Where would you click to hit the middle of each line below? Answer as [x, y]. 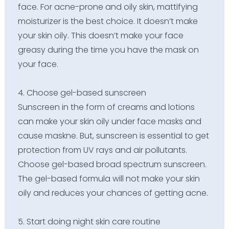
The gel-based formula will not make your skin [109, 178]
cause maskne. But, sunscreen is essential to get [113, 135]
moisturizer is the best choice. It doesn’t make [108, 21]
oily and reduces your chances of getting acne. [113, 193]
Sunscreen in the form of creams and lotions [106, 107]
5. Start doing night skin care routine [89, 221]
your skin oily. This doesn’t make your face [100, 35]
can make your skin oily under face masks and [109, 121]
